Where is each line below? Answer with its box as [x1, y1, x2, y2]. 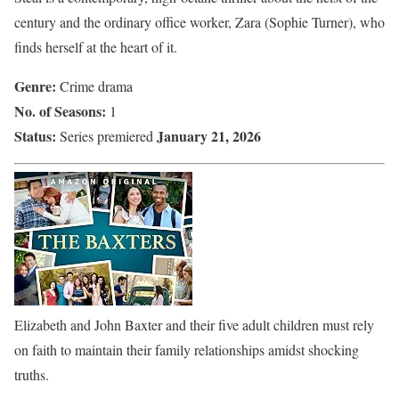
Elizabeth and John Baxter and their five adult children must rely [14, 314, 374, 334]
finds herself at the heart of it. [14, 37, 177, 56]
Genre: [14, 75, 60, 96]
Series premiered [56, 126, 157, 145]
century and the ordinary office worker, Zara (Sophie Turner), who [14, 12, 385, 31]
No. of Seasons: [14, 100, 106, 121]
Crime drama [60, 76, 133, 95]
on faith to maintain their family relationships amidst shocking [14, 339, 359, 359]
